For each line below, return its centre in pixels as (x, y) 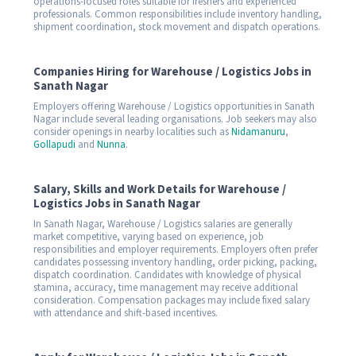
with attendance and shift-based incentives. (126, 313)
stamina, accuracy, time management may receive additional (166, 287)
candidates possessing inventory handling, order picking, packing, (175, 262)
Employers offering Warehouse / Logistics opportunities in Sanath (174, 106)
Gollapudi (54, 144)
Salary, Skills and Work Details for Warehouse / (160, 189)
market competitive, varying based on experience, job (149, 236)
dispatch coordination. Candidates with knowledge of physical (167, 275)
